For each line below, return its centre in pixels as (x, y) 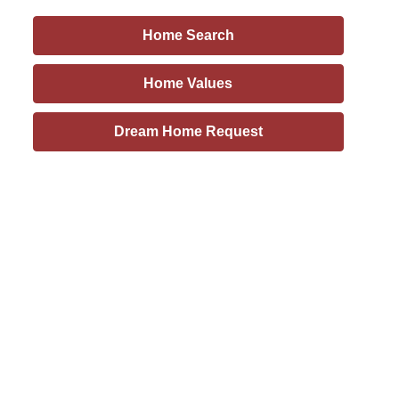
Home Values (188, 83)
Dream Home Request (188, 131)
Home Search (188, 35)
